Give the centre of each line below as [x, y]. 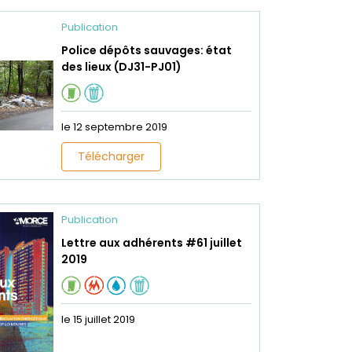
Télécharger [111, 156]
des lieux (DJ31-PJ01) [121, 67]
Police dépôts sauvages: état [146, 50]
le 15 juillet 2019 [98, 319]
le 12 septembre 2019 [114, 127]
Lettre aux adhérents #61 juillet [151, 243]
